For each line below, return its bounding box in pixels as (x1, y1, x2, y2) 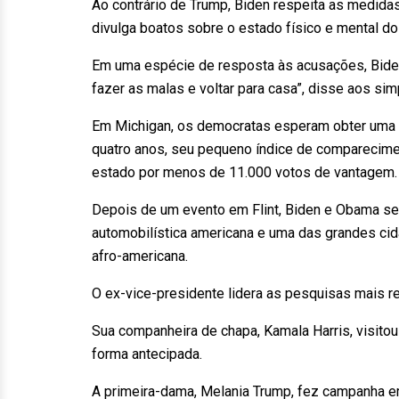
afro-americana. (92, 248, 188, 265)
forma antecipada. (92, 346, 202, 362)
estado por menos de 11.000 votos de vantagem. (92, 164, 397, 181)
